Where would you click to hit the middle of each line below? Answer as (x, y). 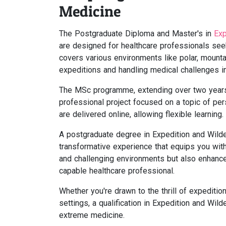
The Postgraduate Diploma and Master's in (136, 34)
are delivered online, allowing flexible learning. (141, 114)
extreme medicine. (92, 215)
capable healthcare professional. (117, 171)
